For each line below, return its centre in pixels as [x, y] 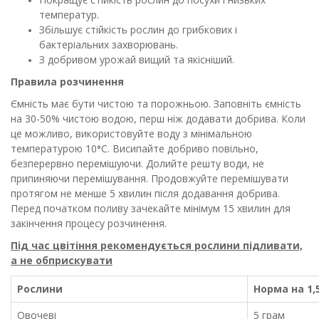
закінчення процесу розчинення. [89, 223]
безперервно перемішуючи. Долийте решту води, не [137, 163]
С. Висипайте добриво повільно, [180, 148]
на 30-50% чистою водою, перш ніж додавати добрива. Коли [158, 119]
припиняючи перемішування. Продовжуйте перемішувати [150, 178]
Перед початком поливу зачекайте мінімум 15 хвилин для [151, 208]
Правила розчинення [67, 82]
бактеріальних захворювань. [109, 45]
